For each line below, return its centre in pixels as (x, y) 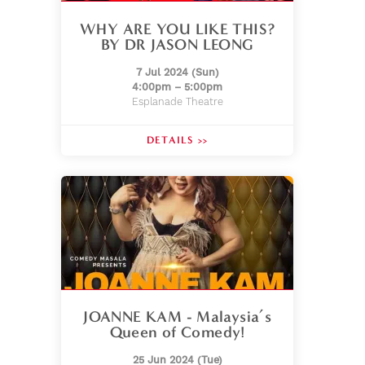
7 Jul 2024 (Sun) (177, 72)
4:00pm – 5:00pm (178, 87)
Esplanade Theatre (177, 101)
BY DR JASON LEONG (177, 45)
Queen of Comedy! (177, 332)
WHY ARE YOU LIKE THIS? (178, 29)
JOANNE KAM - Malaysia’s (178, 317)
